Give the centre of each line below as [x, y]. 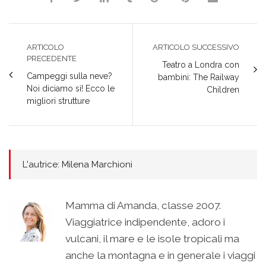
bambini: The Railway [199, 77]
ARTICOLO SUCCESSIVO [196, 47]
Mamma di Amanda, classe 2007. [143, 205]
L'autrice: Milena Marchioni [77, 164]
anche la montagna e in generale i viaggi [160, 255]
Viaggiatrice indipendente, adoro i [145, 222]
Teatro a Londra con [201, 64]
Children [223, 89]
